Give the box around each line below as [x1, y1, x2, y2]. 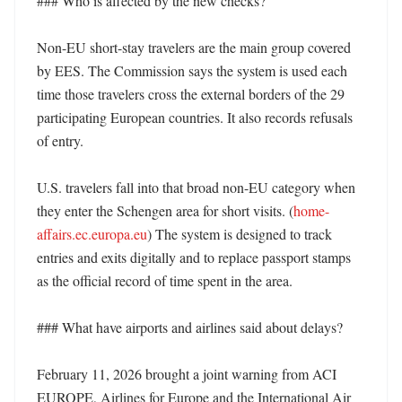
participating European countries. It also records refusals [37, 108, 353, 127]
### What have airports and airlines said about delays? [37, 318, 343, 336]
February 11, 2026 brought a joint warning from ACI [37, 364, 336, 383]
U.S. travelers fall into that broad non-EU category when [37, 178, 355, 197]
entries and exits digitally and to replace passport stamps [37, 248, 351, 267]
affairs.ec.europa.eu [37, 224, 147, 243]
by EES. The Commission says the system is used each [37, 61, 347, 80]
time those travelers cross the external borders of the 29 [37, 84, 345, 103]
